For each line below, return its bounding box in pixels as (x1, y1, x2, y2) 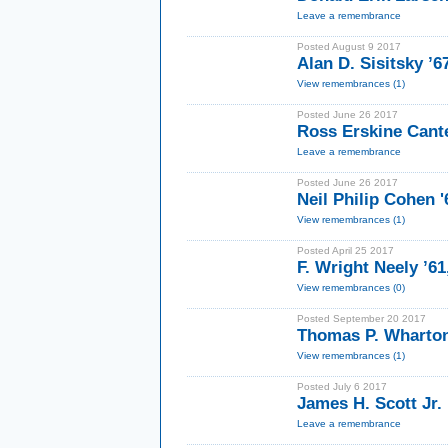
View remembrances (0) (297, 282, 405, 293)
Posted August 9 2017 (297, 41, 401, 52)
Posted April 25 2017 (297, 245, 394, 256)
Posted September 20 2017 (297, 313, 426, 324)
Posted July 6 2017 (297, 381, 387, 392)
